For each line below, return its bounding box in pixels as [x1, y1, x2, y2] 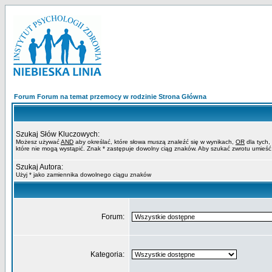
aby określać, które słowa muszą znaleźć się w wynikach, [73, 138, 236, 145]
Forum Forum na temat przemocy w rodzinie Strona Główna [14, 93, 206, 100]
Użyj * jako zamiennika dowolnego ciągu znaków [16, 171, 151, 178]
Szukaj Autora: [16, 163, 63, 171]
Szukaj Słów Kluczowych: [16, 130, 100, 138]
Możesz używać [16, 138, 61, 145]
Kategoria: [90, 250, 126, 259]
